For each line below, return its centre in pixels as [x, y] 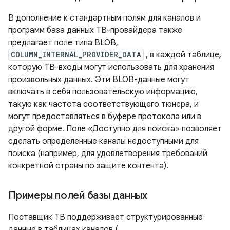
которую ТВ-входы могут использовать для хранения [111, 68]
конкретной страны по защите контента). [88, 166]
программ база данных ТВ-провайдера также [95, 31]
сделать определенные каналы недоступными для [103, 141]
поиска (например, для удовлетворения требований [108, 154]
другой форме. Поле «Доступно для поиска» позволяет [115, 129]
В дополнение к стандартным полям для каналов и [104, 18]
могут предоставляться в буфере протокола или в [105, 117]
